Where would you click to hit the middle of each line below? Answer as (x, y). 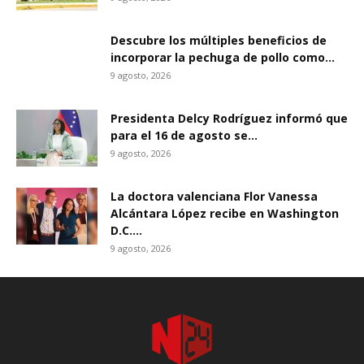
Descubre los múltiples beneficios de (219, 40)
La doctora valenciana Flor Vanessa (214, 196)
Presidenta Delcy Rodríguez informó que (229, 118)
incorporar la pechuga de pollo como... (223, 57)
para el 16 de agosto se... (184, 135)
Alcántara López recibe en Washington (225, 213)
